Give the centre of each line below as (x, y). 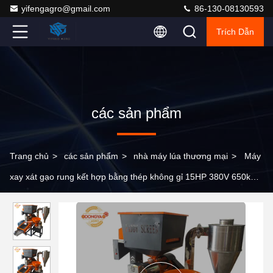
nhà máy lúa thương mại (181, 156)
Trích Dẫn (235, 32)
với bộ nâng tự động (49, 197)
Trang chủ (29, 156)
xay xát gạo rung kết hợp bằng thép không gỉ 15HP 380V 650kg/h (136, 177)
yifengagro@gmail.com (66, 9)
